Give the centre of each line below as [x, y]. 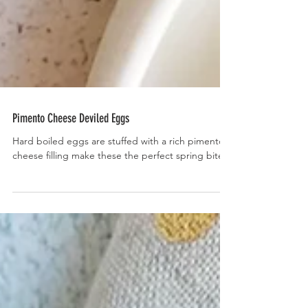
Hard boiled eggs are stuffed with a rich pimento [118, 171]
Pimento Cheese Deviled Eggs [71, 148]
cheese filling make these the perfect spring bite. [119, 186]
